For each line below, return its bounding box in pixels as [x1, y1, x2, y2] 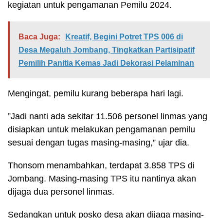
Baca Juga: [18, 33, 60, 41]
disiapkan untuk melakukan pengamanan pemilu [8, 125, 195, 134]
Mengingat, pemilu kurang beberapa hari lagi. [8, 89, 183, 98]
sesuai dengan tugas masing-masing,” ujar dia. [8, 138, 189, 147]
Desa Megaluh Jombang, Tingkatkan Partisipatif [18, 46, 195, 54]
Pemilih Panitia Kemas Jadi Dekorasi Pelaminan [18, 59, 194, 67]
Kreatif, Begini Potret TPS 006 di [65, 33, 183, 41]
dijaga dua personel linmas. [8, 187, 114, 197]
